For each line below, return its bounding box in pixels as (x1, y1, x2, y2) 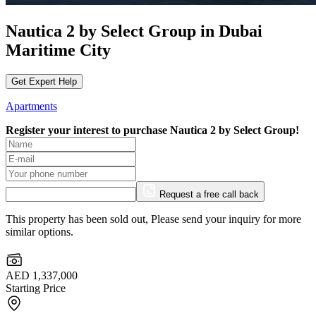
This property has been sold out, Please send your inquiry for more (6, 212, 301, 225)
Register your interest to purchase (6, 123, 170, 136)
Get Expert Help (11, 75, 77, 87)
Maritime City (6, 40, 111, 59)
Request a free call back (159, 188, 259, 200)
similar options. (6, 225, 73, 238)
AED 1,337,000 (6, 269, 78, 281)
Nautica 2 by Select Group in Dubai (6, 21, 262, 40)
